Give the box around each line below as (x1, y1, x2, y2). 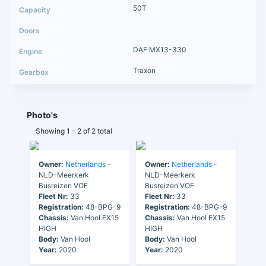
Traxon (133, 65, 156, 75)
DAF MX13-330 (133, 45, 186, 54)
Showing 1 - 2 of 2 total (36, 126, 112, 135)
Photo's (27, 109, 58, 120)
